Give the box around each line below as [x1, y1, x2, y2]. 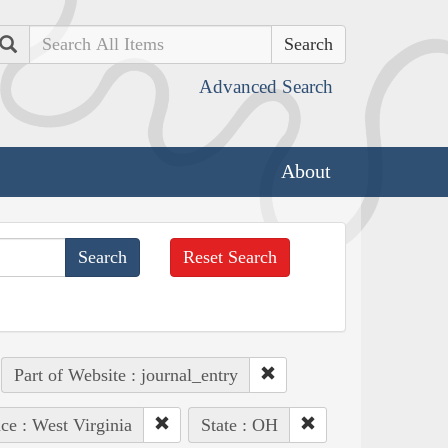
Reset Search [183, 246, 278, 267]
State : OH [200, 414, 278, 435]
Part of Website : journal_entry [13, 364, 238, 385]
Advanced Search [199, 76, 333, 97]
